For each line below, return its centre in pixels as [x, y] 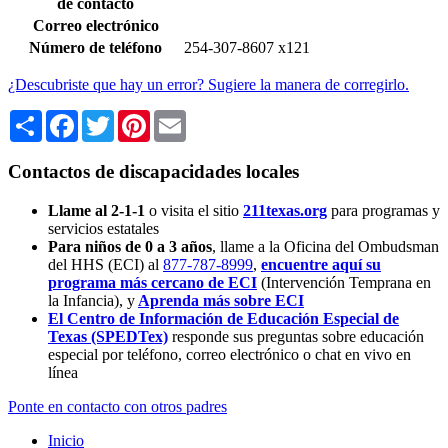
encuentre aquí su [321, 264]
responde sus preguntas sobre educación [296, 336]
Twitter [136, 118]
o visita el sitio [194, 210]
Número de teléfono [95, 48]
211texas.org [285, 210]
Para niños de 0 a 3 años [130, 246]
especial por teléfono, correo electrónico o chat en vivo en [229, 354]
